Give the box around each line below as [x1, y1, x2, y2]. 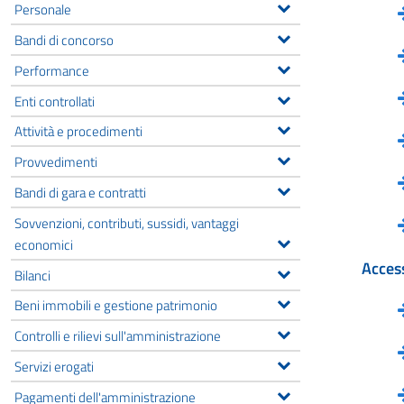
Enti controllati [14, 89, 95, 112]
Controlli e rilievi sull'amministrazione [14, 325, 221, 347]
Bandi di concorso [14, 28, 114, 50]
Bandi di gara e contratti [14, 180, 146, 203]
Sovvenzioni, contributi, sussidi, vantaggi [14, 211, 239, 234]
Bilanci [14, 263, 50, 286]
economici [14, 233, 73, 255]
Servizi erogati [14, 354, 94, 377]
